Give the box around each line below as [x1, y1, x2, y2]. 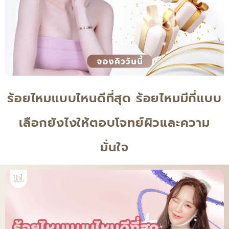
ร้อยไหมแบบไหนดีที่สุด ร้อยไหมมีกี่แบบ [7, 88, 222, 107]
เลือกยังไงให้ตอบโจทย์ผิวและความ [19, 113, 210, 132]
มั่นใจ [100, 138, 129, 156]
